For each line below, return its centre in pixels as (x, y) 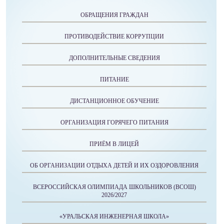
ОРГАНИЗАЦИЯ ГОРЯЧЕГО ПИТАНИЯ (114, 123)
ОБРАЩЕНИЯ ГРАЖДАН (114, 15)
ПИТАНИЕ (114, 80)
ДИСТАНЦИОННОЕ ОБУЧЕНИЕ (114, 101)
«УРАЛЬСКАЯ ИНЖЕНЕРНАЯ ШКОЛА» (114, 217)
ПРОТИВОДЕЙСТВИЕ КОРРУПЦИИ (114, 37)
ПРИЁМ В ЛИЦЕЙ (114, 144)
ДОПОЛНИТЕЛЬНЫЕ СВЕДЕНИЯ (114, 58)
